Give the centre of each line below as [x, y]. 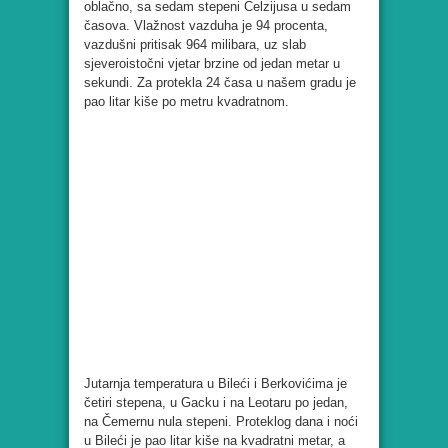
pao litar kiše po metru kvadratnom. [186, 102]
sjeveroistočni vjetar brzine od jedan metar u [212, 64]
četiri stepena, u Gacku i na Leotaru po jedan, [216, 403]
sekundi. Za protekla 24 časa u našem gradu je [220, 83]
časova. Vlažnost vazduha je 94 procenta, [206, 26]
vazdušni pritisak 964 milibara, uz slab [195, 45]
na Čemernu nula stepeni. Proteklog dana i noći [221, 422]
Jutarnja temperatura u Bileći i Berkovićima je [215, 384]
